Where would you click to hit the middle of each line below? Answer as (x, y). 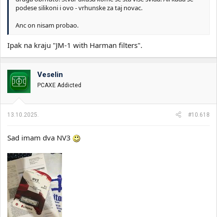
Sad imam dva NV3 (40, 137)
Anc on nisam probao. (47, 25)
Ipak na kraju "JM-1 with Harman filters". (75, 45)
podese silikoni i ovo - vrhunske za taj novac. (79, 8)
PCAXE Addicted (59, 85)
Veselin (50, 75)
